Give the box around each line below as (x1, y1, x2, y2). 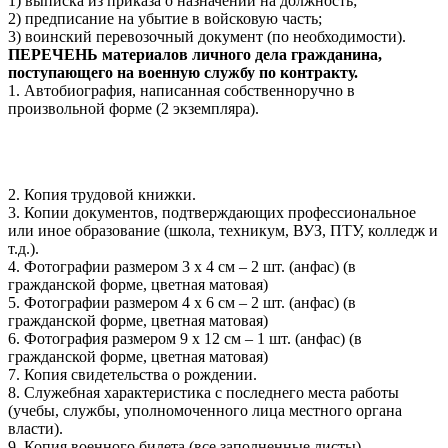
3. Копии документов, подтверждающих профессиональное (8, 203, 416, 221)
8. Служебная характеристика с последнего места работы (8, 383, 399, 401)
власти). (8, 419, 63, 437)
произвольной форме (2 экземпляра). (8, 99, 259, 117)
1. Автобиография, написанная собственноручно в (8, 81, 355, 99)
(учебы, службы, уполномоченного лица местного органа (8, 401, 402, 419)
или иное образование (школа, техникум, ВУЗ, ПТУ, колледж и (8, 221, 438, 239)
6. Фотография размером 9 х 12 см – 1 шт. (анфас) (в (8, 329, 362, 347)
